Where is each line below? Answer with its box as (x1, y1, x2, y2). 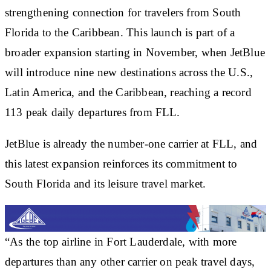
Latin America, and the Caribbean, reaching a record (5, 85, 252, 99)
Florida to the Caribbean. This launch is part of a (5, 25, 235, 39)
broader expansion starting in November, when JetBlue (5, 45, 265, 59)
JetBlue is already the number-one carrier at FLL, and (5, 137, 258, 150)
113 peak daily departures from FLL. (5, 105, 180, 119)
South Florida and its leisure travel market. (5, 177, 206, 190)
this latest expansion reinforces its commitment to (5, 157, 238, 170)
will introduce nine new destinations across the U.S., (5, 65, 253, 79)
